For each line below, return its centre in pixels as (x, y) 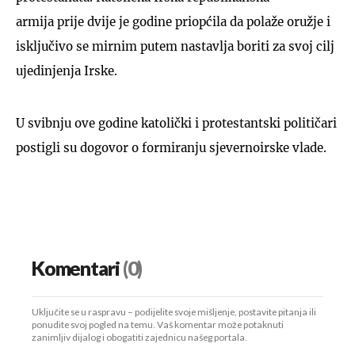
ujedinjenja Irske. (67, 71)
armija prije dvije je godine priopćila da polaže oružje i (173, 21)
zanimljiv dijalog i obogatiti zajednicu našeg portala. (139, 338)
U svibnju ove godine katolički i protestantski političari (176, 123)
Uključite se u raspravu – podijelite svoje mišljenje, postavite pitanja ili (174, 312)
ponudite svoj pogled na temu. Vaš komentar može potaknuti (158, 325)
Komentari (76, 269)
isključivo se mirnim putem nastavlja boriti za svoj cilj (175, 46)
